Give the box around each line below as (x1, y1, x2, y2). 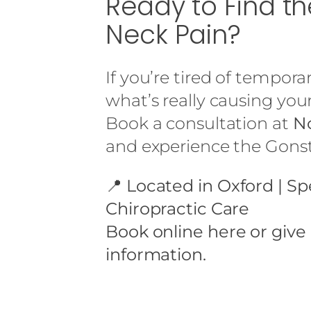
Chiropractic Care (106, 198, 250, 219)
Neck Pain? (106, 16, 241, 53)
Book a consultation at (106, 112, 293, 133)
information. (106, 244, 206, 264)
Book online (106, 221, 203, 242)
